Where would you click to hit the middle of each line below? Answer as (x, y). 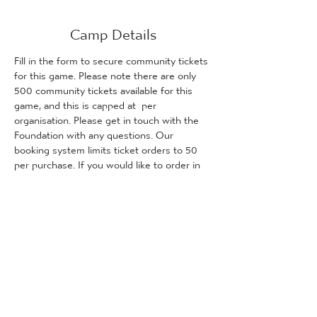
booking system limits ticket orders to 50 (107, 146)
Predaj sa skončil (113, 292)
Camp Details (113, 29)
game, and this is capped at (76, 102)
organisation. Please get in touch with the (108, 117)
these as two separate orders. (81, 191)
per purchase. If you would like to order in (109, 161)
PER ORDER (41, 206)
